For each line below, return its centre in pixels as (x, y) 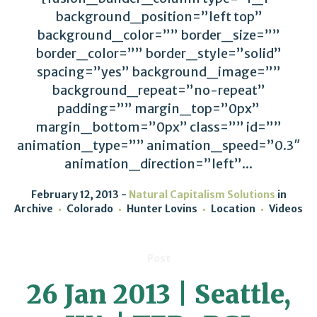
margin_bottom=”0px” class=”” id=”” (158, 127)
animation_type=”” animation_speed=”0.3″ (158, 145)
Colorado (90, 209)
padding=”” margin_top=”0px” (158, 109)
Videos (286, 209)
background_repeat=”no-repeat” (158, 90)
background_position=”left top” (158, 17)
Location (233, 209)
